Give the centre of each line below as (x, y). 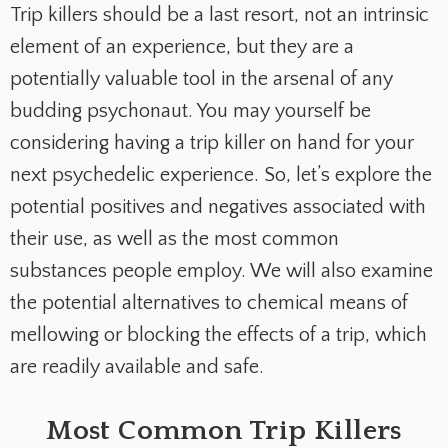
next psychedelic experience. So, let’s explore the (221, 175)
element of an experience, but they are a (182, 47)
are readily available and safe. (137, 367)
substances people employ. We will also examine (221, 271)
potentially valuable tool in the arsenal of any (201, 79)
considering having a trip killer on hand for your (212, 143)
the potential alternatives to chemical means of (209, 303)
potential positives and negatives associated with (218, 207)
